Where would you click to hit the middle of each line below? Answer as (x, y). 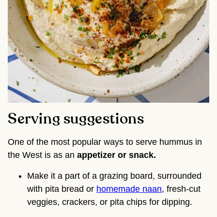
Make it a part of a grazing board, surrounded (114, 176)
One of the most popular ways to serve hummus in (105, 142)
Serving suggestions (76, 119)
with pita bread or (62, 189)
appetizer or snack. (116, 155)
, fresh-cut (181, 189)
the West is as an (42, 155)
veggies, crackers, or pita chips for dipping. (110, 202)
